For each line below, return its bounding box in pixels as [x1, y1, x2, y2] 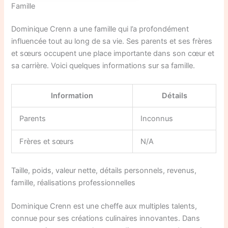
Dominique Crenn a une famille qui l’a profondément [11, 24, 189, 34]
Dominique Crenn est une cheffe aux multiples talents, [11, 201, 197, 211]
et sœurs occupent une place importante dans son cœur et [11, 49, 215, 59]
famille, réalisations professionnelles [11, 178, 136, 187]
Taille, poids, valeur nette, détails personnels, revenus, [11, 165, 197, 175]
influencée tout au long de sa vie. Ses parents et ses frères [11, 37, 213, 46]
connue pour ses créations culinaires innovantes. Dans [11, 213, 201, 223]
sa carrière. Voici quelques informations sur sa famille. [11, 61, 195, 71]
